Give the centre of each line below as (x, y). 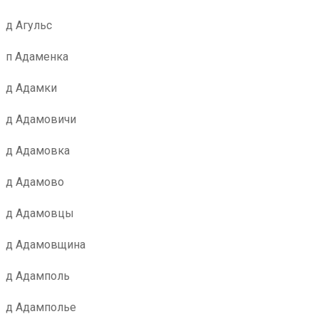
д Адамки (31, 88)
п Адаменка (37, 57)
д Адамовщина (46, 245)
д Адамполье (41, 307)
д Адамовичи (41, 119)
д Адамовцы (40, 213)
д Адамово (35, 182)
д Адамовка (38, 151)
